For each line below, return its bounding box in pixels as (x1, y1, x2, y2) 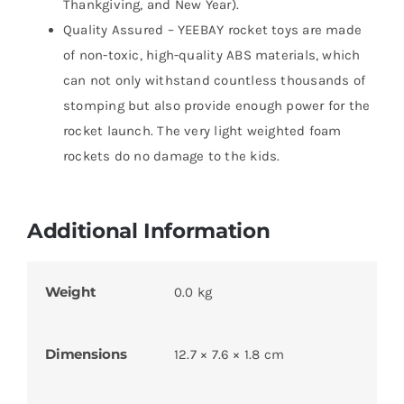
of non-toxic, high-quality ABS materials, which (62, 47, 361, 64)
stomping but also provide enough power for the (62, 97, 371, 115)
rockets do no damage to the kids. (62, 148, 280, 165)
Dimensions (44, 345, 127, 363)
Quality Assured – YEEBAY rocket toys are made (62, 22, 363, 39)
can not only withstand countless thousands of (62, 72, 366, 89)
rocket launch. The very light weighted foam (62, 123, 342, 140)
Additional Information (26, 217, 271, 244)
